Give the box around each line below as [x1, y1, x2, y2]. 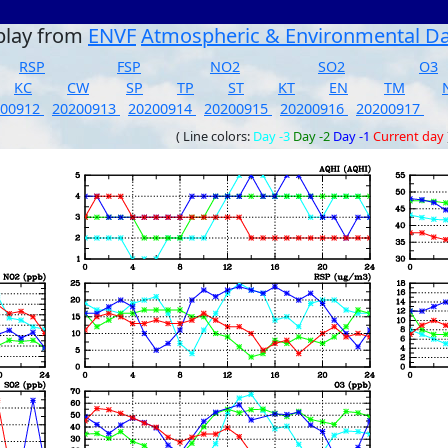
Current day [373, 127, 444, 145]
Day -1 [333, 127, 370, 145]
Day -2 [293, 127, 330, 145]
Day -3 [253, 127, 290, 145]
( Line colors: [176, 127, 253, 145]
